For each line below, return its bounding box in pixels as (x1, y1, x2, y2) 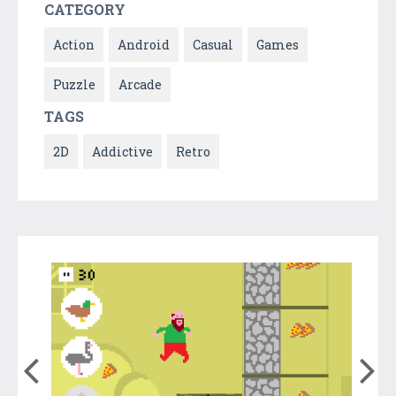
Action (53, 35, 95, 53)
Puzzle (53, 75, 95, 93)
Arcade (118, 75, 162, 93)
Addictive (92, 142, 153, 160)
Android (118, 35, 170, 53)
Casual (193, 35, 233, 53)
